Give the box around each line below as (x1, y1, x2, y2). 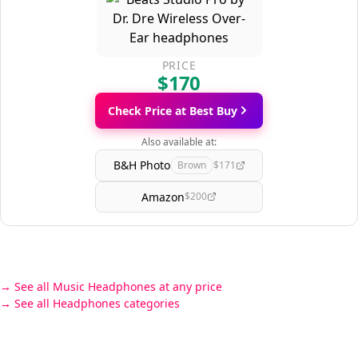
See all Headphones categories (14, 295, 180, 311)
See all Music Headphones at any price (14, 278, 222, 294)
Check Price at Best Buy (108, 102, 237, 118)
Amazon (141, 189, 185, 205)
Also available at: (141, 134, 217, 149)
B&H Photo (113, 157, 170, 173)
